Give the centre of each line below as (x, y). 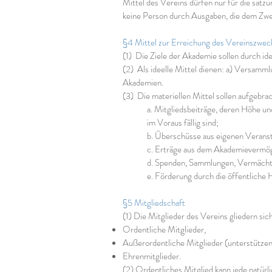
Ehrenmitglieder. (152, 256)
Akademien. (143, 83)
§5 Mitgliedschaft (154, 203)
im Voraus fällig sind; (183, 123)
